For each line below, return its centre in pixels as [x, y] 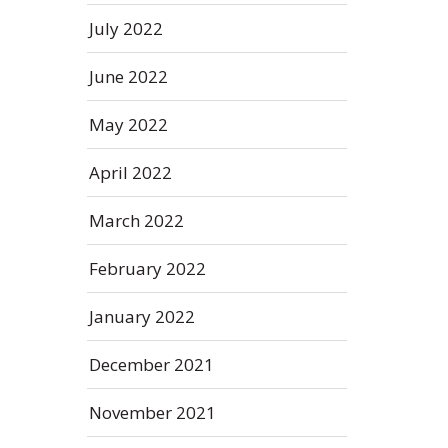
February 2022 [147, 268]
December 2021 [151, 364]
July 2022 [126, 28]
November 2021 [152, 412]
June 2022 [128, 76]
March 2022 [136, 220]
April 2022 [130, 172]
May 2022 [128, 124]
